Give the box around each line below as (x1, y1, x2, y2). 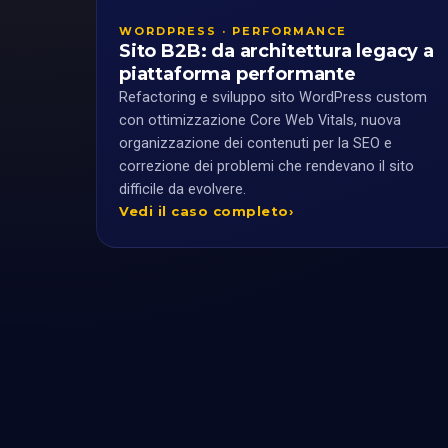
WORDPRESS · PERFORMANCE (119, 23, 347, 38)
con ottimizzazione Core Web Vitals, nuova (119, 111, 401, 129)
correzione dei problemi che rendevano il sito (119, 157, 414, 175)
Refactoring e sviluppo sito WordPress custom (119, 88, 427, 106)
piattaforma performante (119, 62, 356, 85)
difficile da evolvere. (119, 180, 246, 198)
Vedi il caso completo (119, 202, 289, 219)
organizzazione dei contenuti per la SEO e (119, 134, 392, 152)
